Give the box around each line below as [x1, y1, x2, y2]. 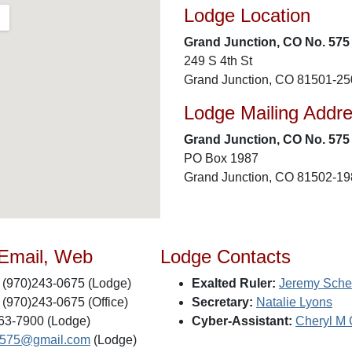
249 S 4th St [184, 54, 252, 68]
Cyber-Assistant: [192, 314, 292, 328]
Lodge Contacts [160, 246, 291, 267]
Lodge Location [184, 5, 310, 26]
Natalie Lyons [256, 295, 332, 309]
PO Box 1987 [184, 152, 258, 165]
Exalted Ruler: [192, 277, 276, 290]
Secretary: [192, 295, 253, 309]
